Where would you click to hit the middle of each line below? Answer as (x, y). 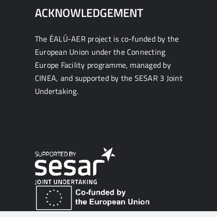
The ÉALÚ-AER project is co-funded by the (107, 39)
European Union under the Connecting (100, 52)
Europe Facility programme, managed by (103, 65)
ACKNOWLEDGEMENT (89, 13)
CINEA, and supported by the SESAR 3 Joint (109, 78)
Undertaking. (57, 91)
